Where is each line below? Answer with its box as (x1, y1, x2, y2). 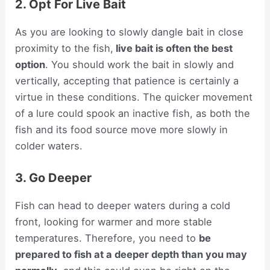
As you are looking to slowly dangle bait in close (15, 26, 244, 39)
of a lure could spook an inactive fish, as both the (15, 107, 251, 120)
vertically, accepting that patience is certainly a (15, 75, 239, 87)
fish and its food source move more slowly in (15, 124, 228, 136)
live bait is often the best (113, 42, 233, 55)
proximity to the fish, (15, 42, 114, 55)
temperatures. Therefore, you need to (15, 232, 199, 245)
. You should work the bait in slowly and (45, 58, 234, 71)
